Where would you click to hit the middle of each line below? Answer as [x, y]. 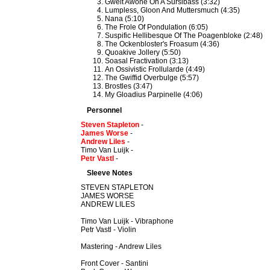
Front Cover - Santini [115, 263]
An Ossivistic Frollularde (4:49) [155, 69]
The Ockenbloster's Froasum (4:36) [162, 44]
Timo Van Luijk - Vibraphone [127, 221]
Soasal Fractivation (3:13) [147, 61]
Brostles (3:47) [129, 86]
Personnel [105, 110]
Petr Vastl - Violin [109, 230]
